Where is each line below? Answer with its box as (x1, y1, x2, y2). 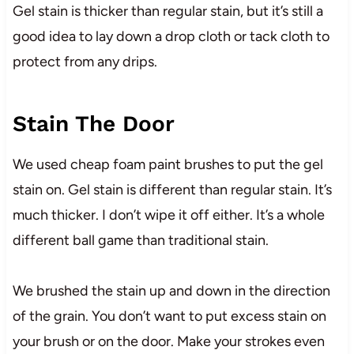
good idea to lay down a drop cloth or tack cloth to (12, 27, 330, 45)
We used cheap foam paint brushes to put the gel (12, 155, 323, 173)
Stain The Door (12, 110, 175, 137)
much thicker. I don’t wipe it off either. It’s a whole (12, 205, 325, 224)
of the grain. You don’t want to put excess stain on (12, 307, 326, 325)
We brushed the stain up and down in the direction (12, 281, 330, 299)
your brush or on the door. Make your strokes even (12, 332, 325, 350)
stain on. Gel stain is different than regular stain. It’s (12, 180, 332, 198)
